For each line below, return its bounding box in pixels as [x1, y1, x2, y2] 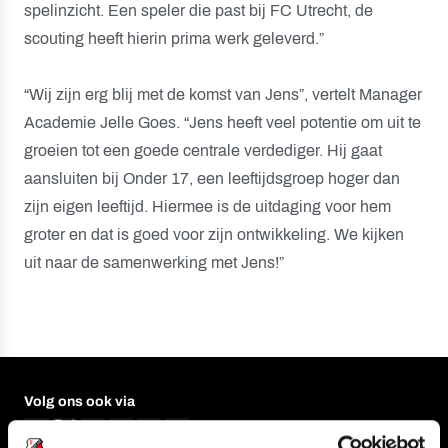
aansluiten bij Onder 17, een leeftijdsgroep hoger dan [24, 170, 400, 187]
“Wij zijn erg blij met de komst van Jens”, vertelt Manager [24, 86, 422, 103]
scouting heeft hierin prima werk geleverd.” [24, 30, 324, 47]
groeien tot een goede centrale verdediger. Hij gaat [24, 142, 382, 159]
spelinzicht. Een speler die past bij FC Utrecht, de [24, 2, 373, 19]
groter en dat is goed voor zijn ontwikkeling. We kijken [24, 226, 404, 243]
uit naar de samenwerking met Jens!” [24, 254, 284, 271]
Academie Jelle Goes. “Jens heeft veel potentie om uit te [24, 114, 421, 131]
